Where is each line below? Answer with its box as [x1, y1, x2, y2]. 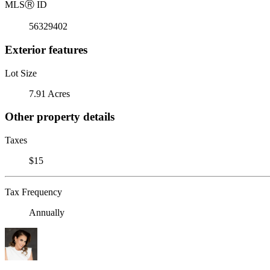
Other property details [5, 110, 115, 124]
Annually [29, 207, 64, 218]
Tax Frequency [5, 186, 62, 197]
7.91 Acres [29, 88, 70, 99]
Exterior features [5, 43, 87, 56]
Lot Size [5, 67, 37, 78]
